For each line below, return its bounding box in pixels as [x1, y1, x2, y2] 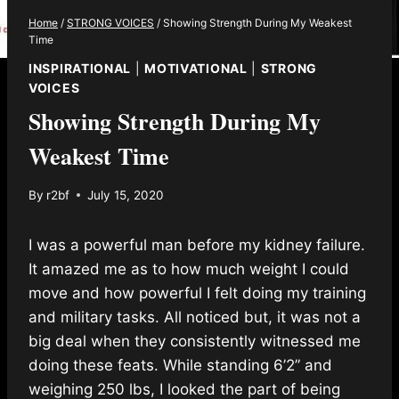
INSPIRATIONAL [28, 61, 132, 77]
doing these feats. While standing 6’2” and [28, 355, 332, 374]
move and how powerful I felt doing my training [28, 283, 366, 302]
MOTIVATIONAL [144, 61, 248, 77]
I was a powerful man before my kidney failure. [28, 235, 365, 254]
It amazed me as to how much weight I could [28, 259, 349, 278]
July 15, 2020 [87, 187, 165, 202]
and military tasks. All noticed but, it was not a [28, 307, 361, 326]
